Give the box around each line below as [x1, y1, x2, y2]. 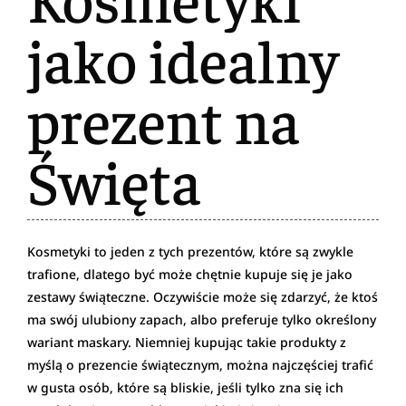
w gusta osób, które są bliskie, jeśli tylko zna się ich [27, 378, 343, 396]
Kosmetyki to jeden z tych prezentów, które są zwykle [27, 242, 353, 260]
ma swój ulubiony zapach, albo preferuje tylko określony [27, 310, 376, 328]
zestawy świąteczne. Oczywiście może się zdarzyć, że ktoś [27, 287, 378, 305]
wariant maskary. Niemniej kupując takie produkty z [27, 333, 346, 351]
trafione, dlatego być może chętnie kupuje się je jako [27, 265, 353, 283]
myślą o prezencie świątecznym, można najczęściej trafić [27, 355, 373, 373]
